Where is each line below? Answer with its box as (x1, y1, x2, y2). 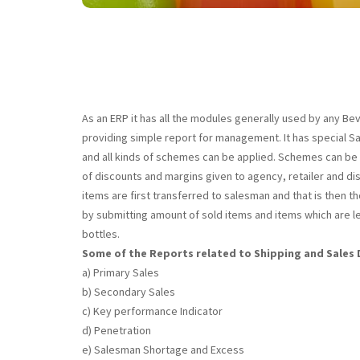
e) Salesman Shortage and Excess (82, 342, 244, 357)
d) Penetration (82, 323, 151, 337)
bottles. (82, 227, 120, 241)
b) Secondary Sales (82, 284, 175, 299)
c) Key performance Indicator (82, 304, 223, 318)
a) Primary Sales (82, 265, 159, 280)
